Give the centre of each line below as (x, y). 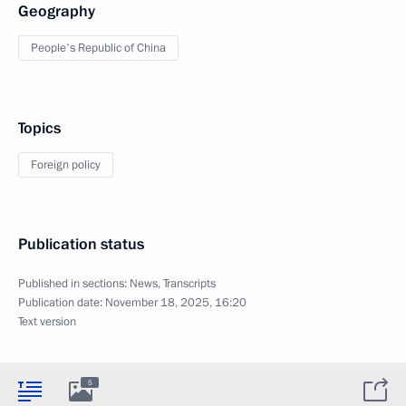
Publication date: (62, 303)
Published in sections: (74, 284)
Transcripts (189, 284)
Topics (39, 128)
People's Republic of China (98, 48)
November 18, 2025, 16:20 (176, 303)
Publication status (81, 244)
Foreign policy (66, 165)
